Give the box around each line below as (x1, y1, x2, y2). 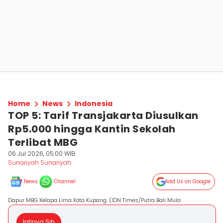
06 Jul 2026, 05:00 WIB (8, 149, 75, 158)
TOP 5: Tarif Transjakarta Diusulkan (8, 109, 199, 122)
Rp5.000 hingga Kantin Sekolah (8, 122, 176, 136)
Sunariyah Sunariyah (8, 158, 71, 167)
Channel (54, 178, 76, 185)
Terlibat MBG (8, 135, 78, 149)
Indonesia (75, 99, 112, 109)
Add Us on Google (165, 178, 211, 185)
